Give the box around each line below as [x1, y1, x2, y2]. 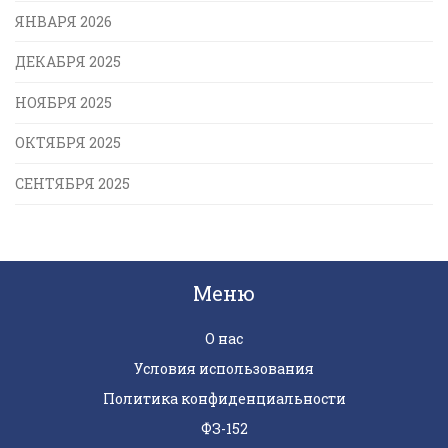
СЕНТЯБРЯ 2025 [15, 174, 130, 194]
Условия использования [134, 358, 314, 378]
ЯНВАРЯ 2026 [15, 11, 112, 31]
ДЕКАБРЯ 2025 [15, 52, 121, 72]
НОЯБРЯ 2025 [15, 92, 112, 112]
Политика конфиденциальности [102, 388, 346, 408]
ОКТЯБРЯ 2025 [15, 133, 121, 153]
